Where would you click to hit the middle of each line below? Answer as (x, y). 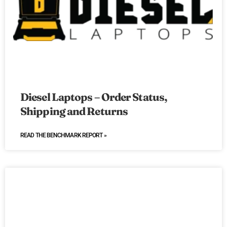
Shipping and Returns (74, 111)
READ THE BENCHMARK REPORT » (63, 136)
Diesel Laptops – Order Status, (94, 97)
